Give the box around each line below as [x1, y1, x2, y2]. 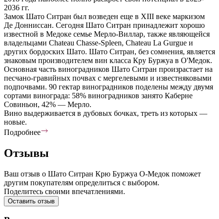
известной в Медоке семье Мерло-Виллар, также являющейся [4, 29, 210, 38]
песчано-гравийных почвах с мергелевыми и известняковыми [4, 73, 212, 82]
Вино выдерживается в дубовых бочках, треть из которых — [4, 109, 207, 117]
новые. [4, 117, 27, 126]
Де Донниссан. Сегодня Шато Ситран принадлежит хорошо [4, 21, 205, 29]
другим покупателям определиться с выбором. [4, 178, 159, 187]
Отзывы [4, 146, 49, 159]
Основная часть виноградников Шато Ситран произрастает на [4, 65, 213, 73]
